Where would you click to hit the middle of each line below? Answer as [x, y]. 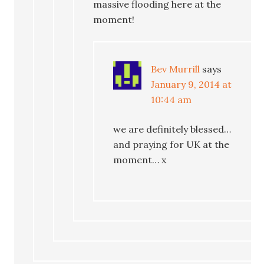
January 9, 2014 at [192, 84]
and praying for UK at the [171, 144]
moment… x [140, 159]
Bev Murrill [176, 69]
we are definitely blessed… [172, 129]
